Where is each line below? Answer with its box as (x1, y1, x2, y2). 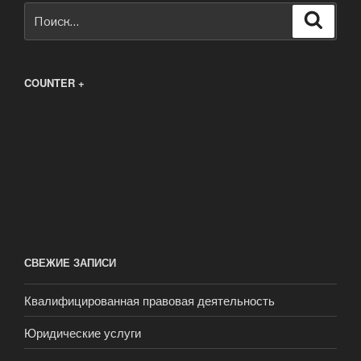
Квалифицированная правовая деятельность (24, 291, 275, 309)
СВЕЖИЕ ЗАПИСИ (24, 254, 116, 270)
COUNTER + (24, 74, 85, 90)
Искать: (24, 2, 69, 21)
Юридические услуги (24, 323, 141, 341)
